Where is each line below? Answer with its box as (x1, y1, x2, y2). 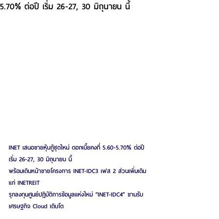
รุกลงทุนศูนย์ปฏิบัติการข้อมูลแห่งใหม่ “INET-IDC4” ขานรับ (9, 189, 143, 200)
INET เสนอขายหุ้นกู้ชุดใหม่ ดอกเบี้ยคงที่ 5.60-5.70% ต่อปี (9, 142, 147, 153)
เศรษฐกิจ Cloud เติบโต (9, 201, 64, 212)
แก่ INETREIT (9, 177, 40, 188)
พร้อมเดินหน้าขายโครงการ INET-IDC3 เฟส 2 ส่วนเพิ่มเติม (9, 166, 146, 176)
